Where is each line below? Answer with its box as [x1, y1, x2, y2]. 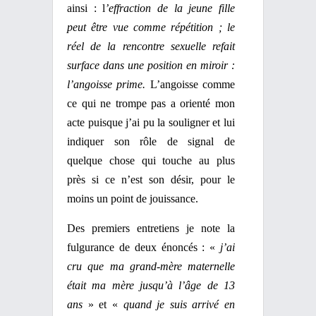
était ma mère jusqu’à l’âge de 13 [67, 279, 235, 291]
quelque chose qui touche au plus [67, 154, 235, 166]
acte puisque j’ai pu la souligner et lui [67, 116, 235, 128]
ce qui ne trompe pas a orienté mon [67, 97, 235, 109]
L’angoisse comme [150, 78, 236, 90]
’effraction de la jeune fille [105, 2, 236, 14]
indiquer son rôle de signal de [67, 135, 235, 147]
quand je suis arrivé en [123, 298, 235, 310]
